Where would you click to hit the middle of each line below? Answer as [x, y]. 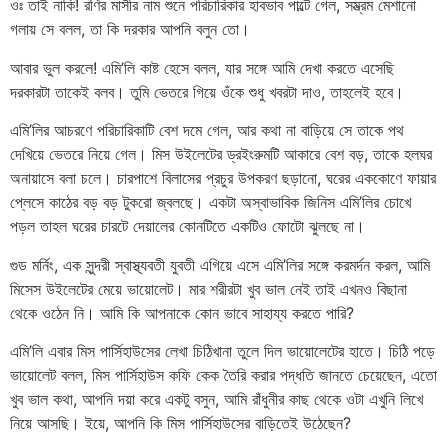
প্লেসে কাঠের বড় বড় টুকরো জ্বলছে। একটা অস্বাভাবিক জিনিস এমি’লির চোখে [210, 202]
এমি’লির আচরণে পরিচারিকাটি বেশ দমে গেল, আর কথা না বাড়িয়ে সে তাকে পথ [207, 130]
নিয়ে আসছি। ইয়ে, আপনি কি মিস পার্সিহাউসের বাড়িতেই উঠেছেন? [180, 422]
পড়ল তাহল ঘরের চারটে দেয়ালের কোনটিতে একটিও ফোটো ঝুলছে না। [187, 226]
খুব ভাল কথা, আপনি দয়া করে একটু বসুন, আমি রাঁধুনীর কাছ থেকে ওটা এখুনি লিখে [216, 398]
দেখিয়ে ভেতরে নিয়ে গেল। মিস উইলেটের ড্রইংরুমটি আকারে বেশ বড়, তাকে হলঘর [221, 154]
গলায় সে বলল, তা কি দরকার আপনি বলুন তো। [130, 29]
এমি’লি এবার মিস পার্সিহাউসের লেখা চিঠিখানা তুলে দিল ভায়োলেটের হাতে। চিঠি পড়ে [222, 350]
